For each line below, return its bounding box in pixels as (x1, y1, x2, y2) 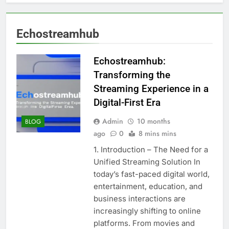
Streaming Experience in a (93, 82, 209, 95)
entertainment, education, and (93, 181, 202, 191)
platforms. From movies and (93, 218, 195, 228)
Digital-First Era (93, 96, 161, 108)
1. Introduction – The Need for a (93, 144, 208, 154)
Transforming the (93, 68, 170, 81)
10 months (136, 116, 170, 126)
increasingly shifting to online (93, 205, 201, 216)
